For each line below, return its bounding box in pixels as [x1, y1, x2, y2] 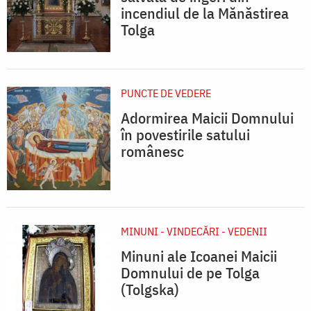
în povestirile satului [121, 124, 250, 145]
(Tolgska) [121, 279, 179, 300]
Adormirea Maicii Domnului [121, 108, 294, 128]
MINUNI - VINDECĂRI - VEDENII [121, 224, 267, 239]
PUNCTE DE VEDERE [121, 86, 211, 101]
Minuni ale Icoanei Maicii [121, 246, 277, 267]
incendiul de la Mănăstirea [121, 3, 289, 24]
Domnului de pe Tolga [121, 262, 260, 283]
